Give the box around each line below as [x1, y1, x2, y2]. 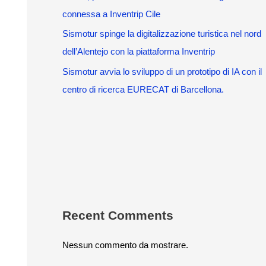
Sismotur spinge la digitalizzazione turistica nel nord [62, 28, 261, 39]
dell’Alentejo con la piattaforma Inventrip [62, 46, 215, 57]
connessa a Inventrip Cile [62, 8, 160, 19]
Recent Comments [62, 208, 173, 222]
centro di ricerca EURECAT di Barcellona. [62, 84, 224, 94]
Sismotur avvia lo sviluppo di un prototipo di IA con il [62, 66, 262, 77]
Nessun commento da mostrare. [62, 240, 188, 250]
